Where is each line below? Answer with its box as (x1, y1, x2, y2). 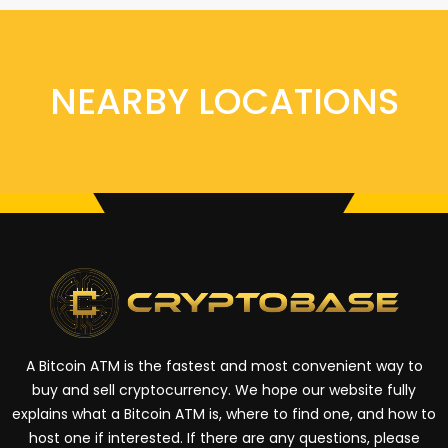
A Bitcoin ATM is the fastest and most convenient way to (25, 356, 423, 377)
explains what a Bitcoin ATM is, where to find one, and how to (12, 404, 436, 425)
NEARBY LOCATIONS (49, 76, 399, 128)
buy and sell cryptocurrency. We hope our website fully (32, 380, 416, 401)
